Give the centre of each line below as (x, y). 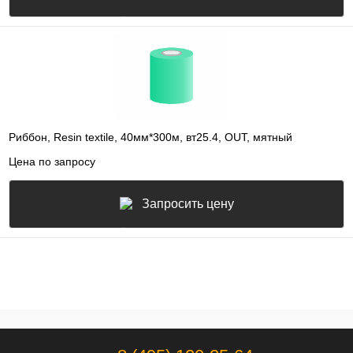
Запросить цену (188, 203)
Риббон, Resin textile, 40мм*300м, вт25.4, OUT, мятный (150, 137)
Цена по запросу (52, 161)
